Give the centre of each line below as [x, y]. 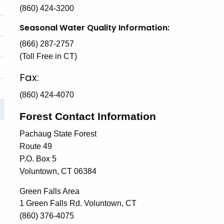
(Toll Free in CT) [48, 56]
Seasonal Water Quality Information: [94, 28]
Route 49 [36, 146]
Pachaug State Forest [58, 134]
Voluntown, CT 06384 [58, 171]
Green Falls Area [49, 191]
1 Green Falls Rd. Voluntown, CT [78, 203]
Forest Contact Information [88, 116]
